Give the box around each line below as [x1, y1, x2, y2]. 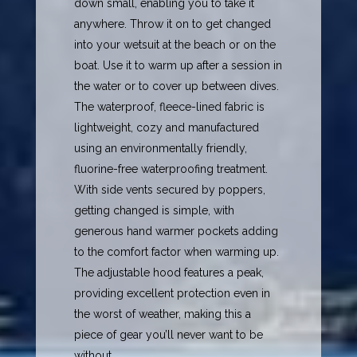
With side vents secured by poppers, [74, 183, 266, 197]
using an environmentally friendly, [74, 142, 248, 155]
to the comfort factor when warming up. [74, 245, 280, 259]
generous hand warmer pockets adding [74, 225, 279, 238]
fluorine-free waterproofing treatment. [74, 163, 269, 176]
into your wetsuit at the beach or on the [74, 38, 277, 52]
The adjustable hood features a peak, [74, 266, 265, 280]
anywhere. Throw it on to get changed [74, 18, 272, 31]
